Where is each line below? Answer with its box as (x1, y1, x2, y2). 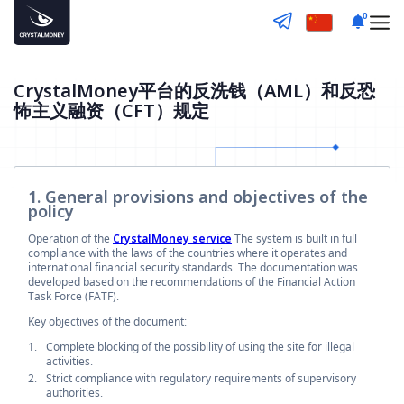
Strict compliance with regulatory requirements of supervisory (46, 370, 356, 386)
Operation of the (28, 230, 113, 246)
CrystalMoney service (113, 230, 232, 246)
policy (28, 199, 74, 222)
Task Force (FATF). (28, 288, 119, 304)
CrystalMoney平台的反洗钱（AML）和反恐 (14, 78, 375, 103)
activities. (46, 353, 93, 369)
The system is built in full (234, 230, 357, 246)
